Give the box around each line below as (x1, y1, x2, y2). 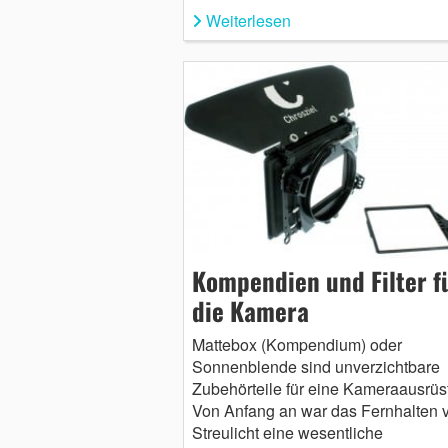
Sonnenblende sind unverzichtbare (191, 355, 440, 379)
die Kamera (191, 292, 309, 330)
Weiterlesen (205, 9, 291, 33)
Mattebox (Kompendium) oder (191, 333, 402, 357)
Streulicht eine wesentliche (191, 421, 383, 445)
